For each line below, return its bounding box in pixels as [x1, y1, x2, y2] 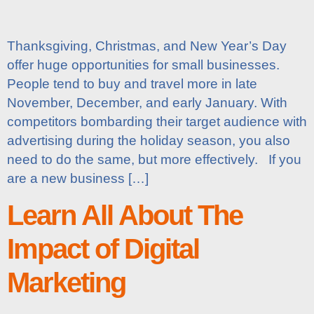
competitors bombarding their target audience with [7, 114, 307, 130]
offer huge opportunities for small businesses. [7, 57, 280, 73]
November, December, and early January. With [7, 95, 287, 111]
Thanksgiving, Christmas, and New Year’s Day [7, 39, 287, 54]
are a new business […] [7, 171, 149, 186]
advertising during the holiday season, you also [7, 133, 290, 149]
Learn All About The [7, 199, 243, 231]
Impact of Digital [7, 233, 199, 264]
